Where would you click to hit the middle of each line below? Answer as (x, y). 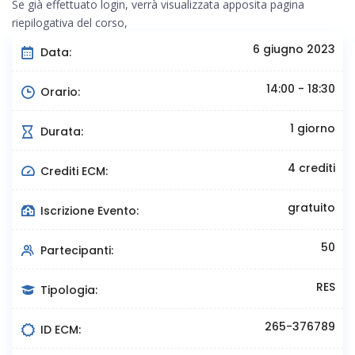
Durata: (60, 132)
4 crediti (311, 168)
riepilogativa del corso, (70, 23)
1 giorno (313, 129)
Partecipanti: (75, 251)
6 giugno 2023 (294, 50)
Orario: (59, 92)
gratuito (311, 208)
